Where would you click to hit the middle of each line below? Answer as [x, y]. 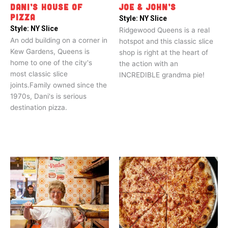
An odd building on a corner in [59, 40]
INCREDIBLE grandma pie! [162, 75]
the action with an [149, 64]
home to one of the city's [51, 63]
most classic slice [39, 74]
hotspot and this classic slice [166, 41]
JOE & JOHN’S [148, 7]
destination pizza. [39, 108]
